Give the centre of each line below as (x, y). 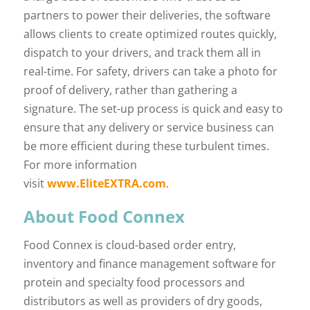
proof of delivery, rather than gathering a (130, 90)
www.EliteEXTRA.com (106, 183)
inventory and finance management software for (149, 263)
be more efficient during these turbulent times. (146, 146)
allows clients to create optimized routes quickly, (150, 34)
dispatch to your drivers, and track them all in (142, 52)
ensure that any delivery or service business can (148, 127)
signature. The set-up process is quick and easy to (153, 108)
